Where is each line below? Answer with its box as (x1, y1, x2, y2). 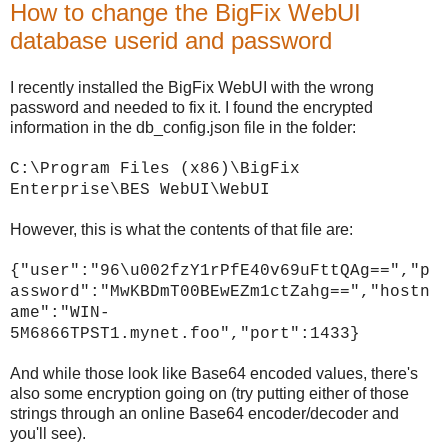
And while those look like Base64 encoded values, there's (10, 365, 418, 383)
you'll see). (10, 425, 86, 443)
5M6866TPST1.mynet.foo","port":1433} (10, 325, 360, 344)
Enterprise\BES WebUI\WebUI (10, 181, 270, 200)
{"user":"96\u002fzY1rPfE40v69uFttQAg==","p (10, 262, 430, 281)
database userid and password (10, 26, 332, 54)
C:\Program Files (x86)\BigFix (10, 160, 300, 179)
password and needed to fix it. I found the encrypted (10, 99, 373, 117)
